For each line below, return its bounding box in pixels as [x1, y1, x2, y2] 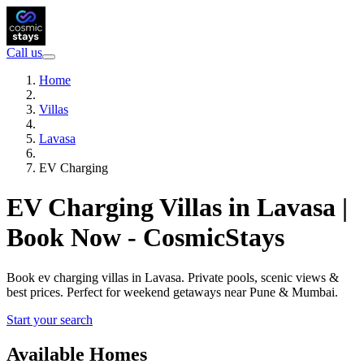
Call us [6, 45, 42, 59]
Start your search [6, 312, 93, 327]
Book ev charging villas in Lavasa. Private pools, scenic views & [6, 270, 339, 284]
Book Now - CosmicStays [6, 223, 284, 253]
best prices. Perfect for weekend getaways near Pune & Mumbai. [6, 284, 338, 299]
